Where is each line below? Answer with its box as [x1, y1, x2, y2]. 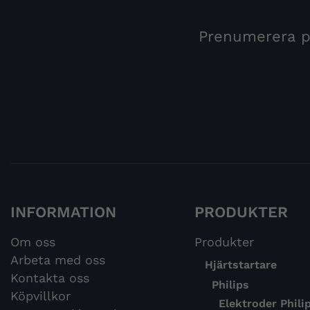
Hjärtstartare [204, 258, 277, 272]
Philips [211, 278, 249, 292]
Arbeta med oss [10, 253, 105, 268]
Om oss [10, 235, 55, 250]
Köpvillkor [10, 289, 71, 304]
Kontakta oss [10, 271, 89, 286]
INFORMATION [10, 203, 116, 221]
